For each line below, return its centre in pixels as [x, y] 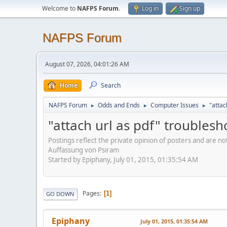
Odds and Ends [119, 105]
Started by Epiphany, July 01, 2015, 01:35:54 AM [123, 159]
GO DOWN [60, 194]
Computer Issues [175, 105]
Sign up [190, 8]
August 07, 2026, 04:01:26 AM [87, 64]
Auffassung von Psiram [84, 150]
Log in [150, 8]
